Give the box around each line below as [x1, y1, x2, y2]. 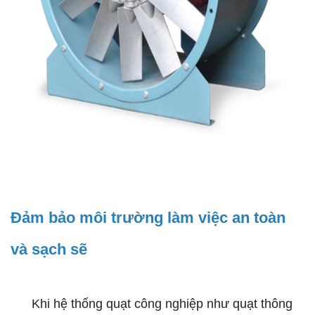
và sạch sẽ [11, 240, 87, 258]
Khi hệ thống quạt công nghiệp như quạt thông [11, 297, 292, 311]
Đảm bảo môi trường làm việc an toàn [11, 209, 285, 226]
